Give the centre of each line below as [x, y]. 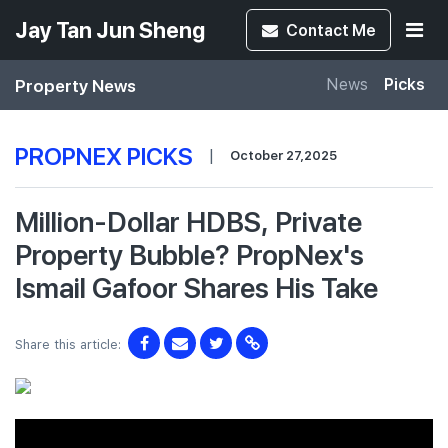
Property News [75, 84]
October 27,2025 [283, 155]
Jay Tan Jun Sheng [110, 30]
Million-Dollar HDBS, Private [188, 220]
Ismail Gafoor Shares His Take [196, 286]
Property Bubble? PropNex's [189, 253]
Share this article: [68, 344]
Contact [319, 29]
